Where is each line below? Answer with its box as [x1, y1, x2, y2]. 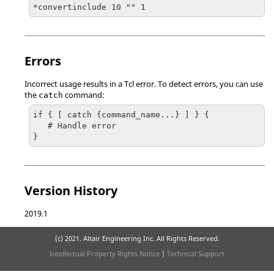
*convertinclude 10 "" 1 [33, 2, 146, 12]
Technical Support [167, 248, 224, 258]
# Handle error [33, 120, 48, 130]
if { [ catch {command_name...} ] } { [33, 109, 209, 119]
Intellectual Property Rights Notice [50, 248, 160, 258]
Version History [24, 182, 117, 199]
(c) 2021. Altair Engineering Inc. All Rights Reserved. [54, 233, 220, 243]
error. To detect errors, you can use [134, 78, 263, 89]
